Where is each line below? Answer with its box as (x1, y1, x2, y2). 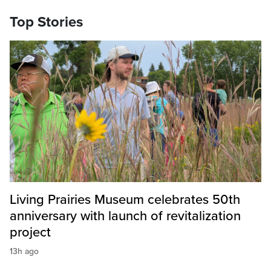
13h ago (10, 246, 39, 257)
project (10, 224, 51, 241)
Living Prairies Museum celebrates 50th (10, 192, 240, 208)
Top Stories (10, 13, 83, 31)
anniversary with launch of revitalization (10, 208, 241, 224)
